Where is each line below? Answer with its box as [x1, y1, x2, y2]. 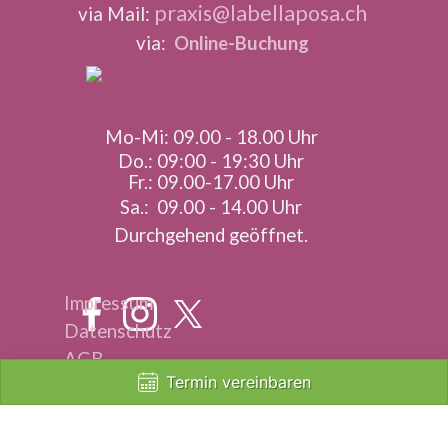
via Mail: [78, 3, 154, 25]
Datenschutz [64, 320, 172, 342]
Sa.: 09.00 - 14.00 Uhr [120, 196, 302, 218]
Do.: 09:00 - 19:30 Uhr [118, 150, 304, 172]
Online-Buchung [174, 32, 309, 54]
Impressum [64, 292, 153, 314]
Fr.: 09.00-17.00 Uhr [128, 171, 294, 193]
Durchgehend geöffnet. [114, 224, 308, 246]
